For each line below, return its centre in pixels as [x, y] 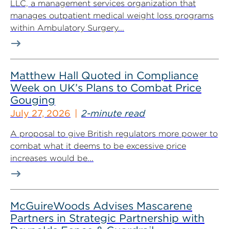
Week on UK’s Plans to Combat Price [106, 88]
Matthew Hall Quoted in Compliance [104, 75]
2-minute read [113, 113]
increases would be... [52, 158]
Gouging [33, 100]
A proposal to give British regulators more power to [114, 134]
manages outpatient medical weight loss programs [112, 16]
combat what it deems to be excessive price [98, 146]
